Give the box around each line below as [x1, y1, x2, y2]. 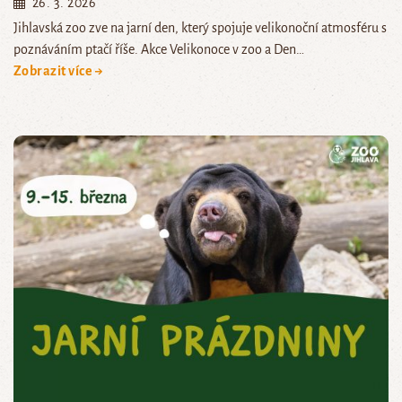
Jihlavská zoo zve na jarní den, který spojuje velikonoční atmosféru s [13, 20, 387, 35]
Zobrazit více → [13, 63, 104, 78]
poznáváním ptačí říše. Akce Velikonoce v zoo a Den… [13, 41, 304, 57]
